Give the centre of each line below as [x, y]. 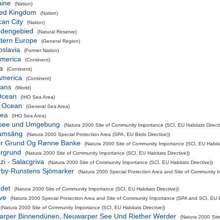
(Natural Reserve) [57, 32]
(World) [23, 88]
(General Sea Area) [48, 106]
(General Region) [61, 41]
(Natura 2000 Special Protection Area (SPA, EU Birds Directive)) [98, 134]
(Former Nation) [41, 50]
